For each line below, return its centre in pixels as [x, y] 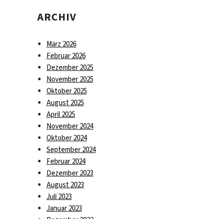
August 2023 [65, 185]
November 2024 [70, 126]
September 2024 [71, 149]
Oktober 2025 [66, 91]
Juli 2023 [59, 196]
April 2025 [61, 114]
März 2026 [61, 44]
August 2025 [65, 102]
